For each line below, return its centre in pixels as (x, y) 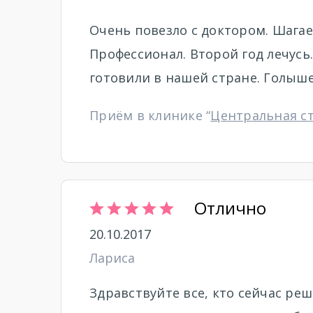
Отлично (230, 208)
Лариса (112, 258)
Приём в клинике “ (150, 115)
